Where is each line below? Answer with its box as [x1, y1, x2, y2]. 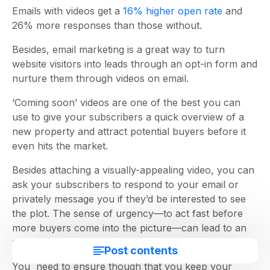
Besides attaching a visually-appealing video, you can [12, 164, 254, 176]
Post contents [104, 243, 178, 257]
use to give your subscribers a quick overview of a [12, 111, 244, 123]
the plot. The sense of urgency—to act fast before [12, 207, 243, 219]
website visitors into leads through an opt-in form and [12, 58, 257, 70]
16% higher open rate [123, 5, 222, 17]
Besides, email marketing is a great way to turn [12, 43, 225, 55]
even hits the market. [12, 140, 111, 152]
